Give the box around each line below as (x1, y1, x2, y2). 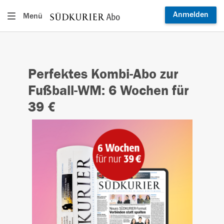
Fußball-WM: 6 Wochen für (27, 82, 189, 98)
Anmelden (173, 10, 208, 19)
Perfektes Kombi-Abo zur (27, 66, 178, 82)
